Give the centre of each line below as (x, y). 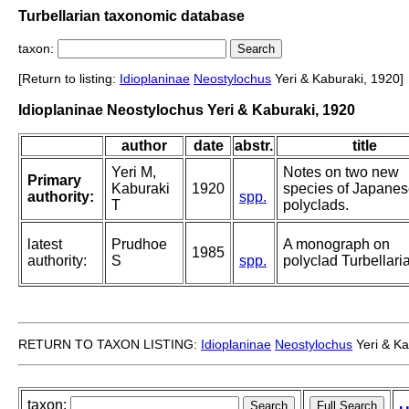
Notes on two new (341, 173)
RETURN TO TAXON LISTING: (110, 345)
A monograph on (336, 245)
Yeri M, (134, 173)
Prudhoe (139, 245)
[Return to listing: (69, 79)
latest (45, 245)
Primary (54, 181)
